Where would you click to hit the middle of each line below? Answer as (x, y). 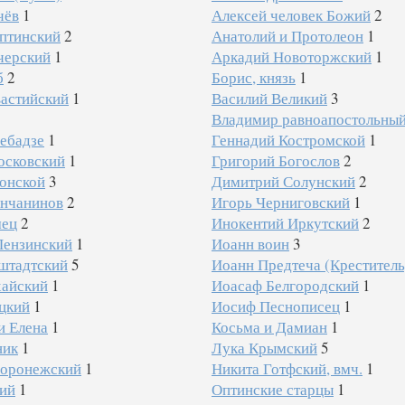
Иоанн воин (250, 244)
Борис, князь (253, 77)
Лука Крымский (264, 348)
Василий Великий (269, 98)
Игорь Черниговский (280, 202)
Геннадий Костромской (288, 140)
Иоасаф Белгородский (285, 285)
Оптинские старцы (272, 389)
